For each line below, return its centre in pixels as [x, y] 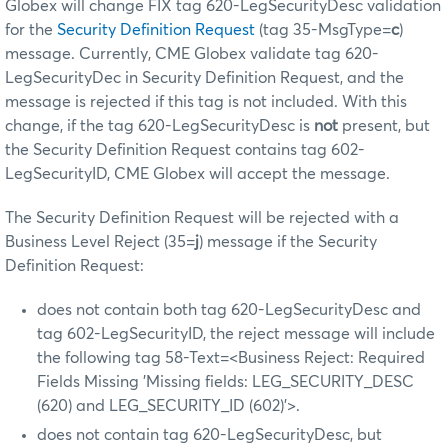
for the [31, 30]
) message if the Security [288, 242]
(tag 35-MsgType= [323, 30]
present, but [386, 126]
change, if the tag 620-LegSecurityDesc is [159, 126]
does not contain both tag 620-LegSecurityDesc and [229, 310]
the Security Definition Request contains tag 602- [185, 150]
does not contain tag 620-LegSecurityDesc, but [209, 435]
